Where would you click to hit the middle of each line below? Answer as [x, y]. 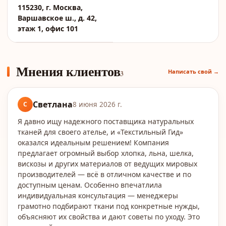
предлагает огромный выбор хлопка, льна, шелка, [106, 153]
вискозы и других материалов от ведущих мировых [107, 164]
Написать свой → [193, 71]
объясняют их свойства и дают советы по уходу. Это [109, 217]
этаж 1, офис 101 [48, 29]
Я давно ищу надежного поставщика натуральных [106, 121]
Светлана [53, 104]
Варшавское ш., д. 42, [57, 18]
